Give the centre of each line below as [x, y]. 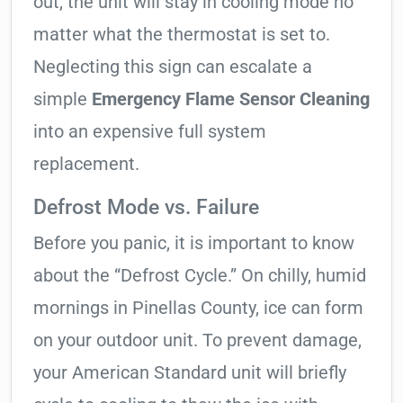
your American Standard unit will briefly [190, 373]
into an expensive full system [150, 132]
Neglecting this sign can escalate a [173, 67]
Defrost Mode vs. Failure [146, 207]
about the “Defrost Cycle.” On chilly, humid [200, 276]
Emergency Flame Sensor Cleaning [231, 99]
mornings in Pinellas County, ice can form [198, 308]
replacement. [86, 164]
